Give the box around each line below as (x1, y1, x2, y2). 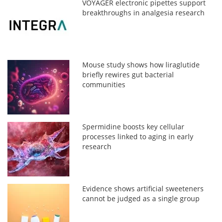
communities (82, 79, 126, 89)
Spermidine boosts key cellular (82, 121, 185, 131)
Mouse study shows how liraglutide (82, 59, 200, 69)
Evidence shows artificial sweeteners (82, 183, 204, 193)
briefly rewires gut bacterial (82, 69, 174, 79)
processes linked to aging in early (82, 131, 194, 141)
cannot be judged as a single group (82, 193, 200, 203)
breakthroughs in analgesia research (82, 7, 205, 17)
